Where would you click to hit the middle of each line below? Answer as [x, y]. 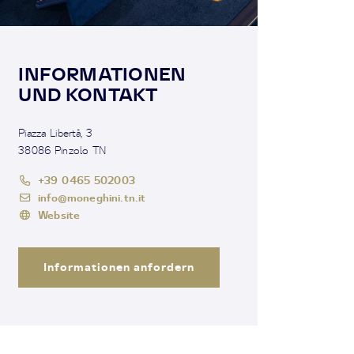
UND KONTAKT [88, 94]
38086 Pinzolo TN [62, 150]
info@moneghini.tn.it [92, 197]
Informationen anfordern [119, 266]
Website [59, 214]
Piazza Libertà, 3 [56, 132]
